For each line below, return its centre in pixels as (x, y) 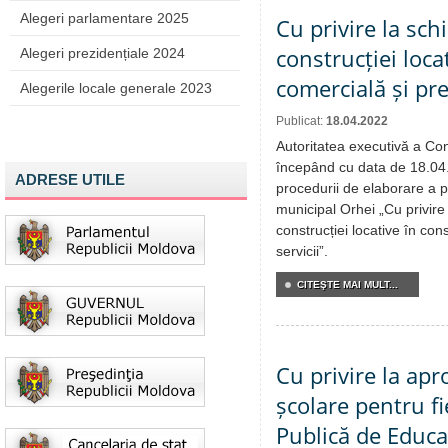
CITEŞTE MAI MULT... (347, 284)
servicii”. (302, 251)
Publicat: (301, 121)
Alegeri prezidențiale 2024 (102, 53)
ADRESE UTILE (70, 179)
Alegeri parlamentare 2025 (104, 18)
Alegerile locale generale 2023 (116, 88)
